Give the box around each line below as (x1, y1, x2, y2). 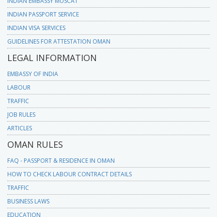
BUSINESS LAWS (7, 197, 49, 205)
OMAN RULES (7, 138, 63, 150)
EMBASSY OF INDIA (7, 69, 58, 78)
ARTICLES (7, 124, 32, 132)
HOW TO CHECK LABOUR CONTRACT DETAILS (7, 170, 132, 178)
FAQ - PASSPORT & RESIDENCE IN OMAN (7, 156, 115, 165)
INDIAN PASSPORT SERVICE (7, 10, 79, 18)
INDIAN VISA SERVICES (7, 23, 65, 32)
